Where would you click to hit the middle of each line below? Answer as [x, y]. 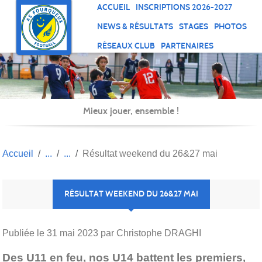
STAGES [194, 26]
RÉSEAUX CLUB [126, 46]
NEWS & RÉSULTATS [135, 26]
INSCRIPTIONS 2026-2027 [184, 7]
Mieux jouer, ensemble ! [131, 111]
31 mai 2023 [73, 233]
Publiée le [25, 233]
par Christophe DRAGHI [150, 233]
